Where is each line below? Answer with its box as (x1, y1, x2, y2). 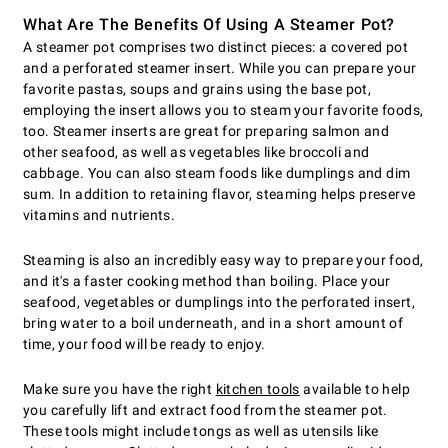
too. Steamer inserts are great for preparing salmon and (23, 123, 389, 140)
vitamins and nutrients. (23, 207, 176, 224)
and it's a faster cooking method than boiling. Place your (23, 273, 391, 290)
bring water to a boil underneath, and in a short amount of (23, 315, 404, 332)
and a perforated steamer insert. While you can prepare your (23, 60, 417, 77)
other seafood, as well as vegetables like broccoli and (23, 144, 370, 161)
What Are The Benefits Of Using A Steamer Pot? (23, 15, 395, 35)
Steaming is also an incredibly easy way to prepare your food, (23, 252, 424, 269)
